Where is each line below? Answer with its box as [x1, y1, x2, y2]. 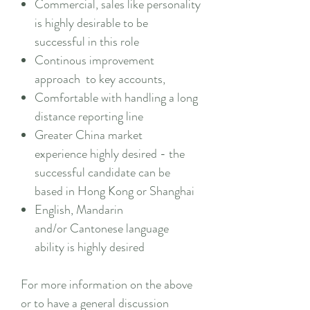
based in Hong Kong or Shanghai [35, 182, 197, 200]
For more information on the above [21, 275, 192, 293]
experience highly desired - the [35, 145, 185, 163]
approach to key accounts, [35, 70, 165, 88]
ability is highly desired [35, 238, 147, 256]
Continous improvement [35, 51, 154, 69]
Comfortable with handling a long [35, 89, 198, 107]
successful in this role [35, 33, 142, 51]
